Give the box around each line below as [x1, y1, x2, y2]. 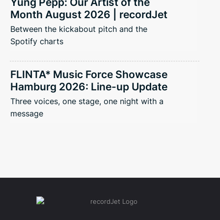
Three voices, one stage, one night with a [10, 96, 164, 107]
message [10, 109, 43, 119]
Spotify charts [10, 36, 63, 47]
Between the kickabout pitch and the [10, 24, 147, 34]
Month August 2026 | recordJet [10, 8, 167, 21]
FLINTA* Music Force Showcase [10, 68, 167, 81]
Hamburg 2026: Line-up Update [10, 81, 167, 93]
